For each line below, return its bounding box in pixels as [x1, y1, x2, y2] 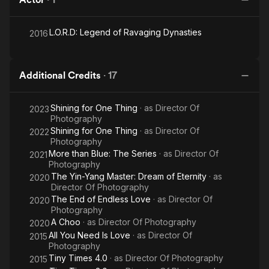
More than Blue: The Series [49, 148, 157, 159]
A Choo [51, 217, 80, 227]
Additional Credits [19, 70, 101, 81]
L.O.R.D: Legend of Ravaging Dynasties [49, 27, 202, 37]
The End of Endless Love [51, 194, 151, 204]
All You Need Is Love [49, 230, 130, 240]
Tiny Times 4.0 [49, 253, 107, 263]
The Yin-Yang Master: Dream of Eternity [51, 171, 207, 181]
